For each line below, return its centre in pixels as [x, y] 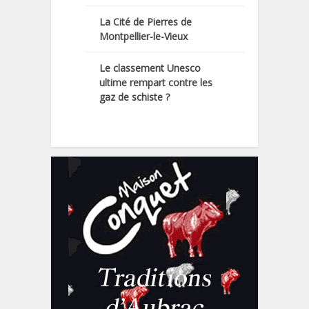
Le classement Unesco [150, 68]
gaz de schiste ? [134, 97]
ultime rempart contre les [156, 83]
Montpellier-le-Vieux [143, 37]
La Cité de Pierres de [146, 22]
